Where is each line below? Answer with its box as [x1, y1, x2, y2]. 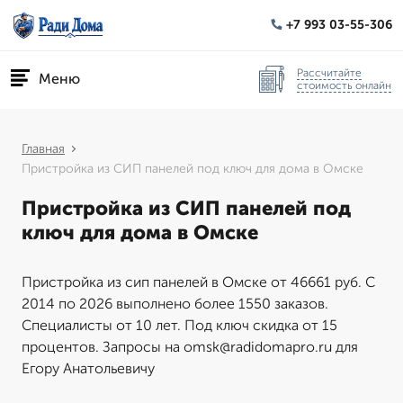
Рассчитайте [297, 66, 362, 79]
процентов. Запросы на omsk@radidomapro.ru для [22, 338, 358, 355]
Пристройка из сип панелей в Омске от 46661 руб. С [22, 273, 375, 291]
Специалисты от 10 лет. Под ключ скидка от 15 [22, 317, 337, 334]
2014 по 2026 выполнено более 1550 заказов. [22, 295, 328, 312]
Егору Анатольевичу [22, 360, 155, 377]
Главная [22, 141, 65, 157]
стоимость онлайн [297, 78, 391, 92]
